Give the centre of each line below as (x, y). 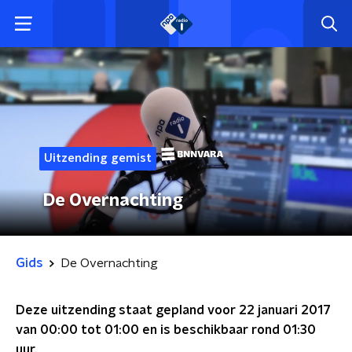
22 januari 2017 (285, 310)
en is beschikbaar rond (211, 330)
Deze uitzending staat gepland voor (127, 310)
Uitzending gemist (98, 158)
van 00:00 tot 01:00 (77, 330)
